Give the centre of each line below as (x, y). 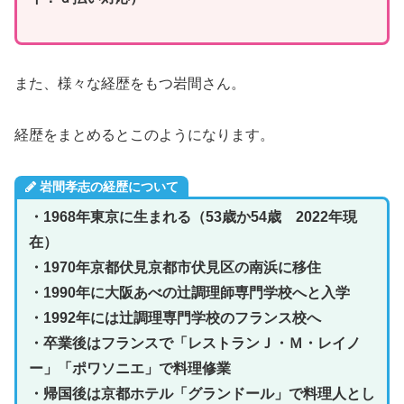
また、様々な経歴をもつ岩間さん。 (130, 84)
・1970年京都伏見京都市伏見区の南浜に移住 (174, 268)
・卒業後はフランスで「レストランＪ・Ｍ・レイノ (194, 344)
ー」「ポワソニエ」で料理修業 (129, 369)
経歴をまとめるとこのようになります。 (144, 134)
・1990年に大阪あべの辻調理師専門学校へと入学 (189, 293)
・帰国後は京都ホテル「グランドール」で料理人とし (202, 394)
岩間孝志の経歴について (109, 186)
